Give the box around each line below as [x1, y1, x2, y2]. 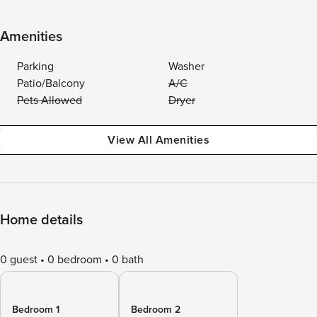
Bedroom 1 [12, 304, 59, 316]
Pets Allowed [17, 93, 82, 108]
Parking [17, 59, 54, 74]
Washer [168, 59, 204, 74]
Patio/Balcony [17, 76, 85, 91]
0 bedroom [47, 253, 102, 267]
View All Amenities [108, 133, 209, 147]
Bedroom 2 [131, 304, 180, 316]
